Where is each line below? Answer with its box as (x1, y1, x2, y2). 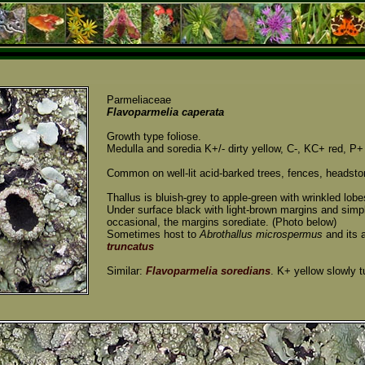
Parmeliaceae (107, 93, 171, 106)
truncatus (107, 240, 154, 253)
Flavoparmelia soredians (146, 264, 270, 277)
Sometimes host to (107, 227, 200, 240)
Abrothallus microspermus (200, 227, 323, 240)
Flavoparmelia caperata (107, 105, 224, 118)
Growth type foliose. (107, 130, 201, 143)
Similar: (107, 264, 146, 277)
